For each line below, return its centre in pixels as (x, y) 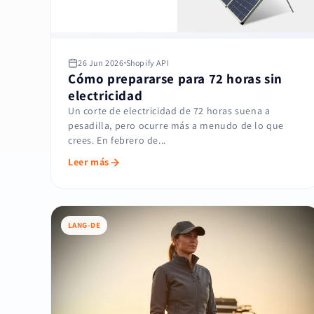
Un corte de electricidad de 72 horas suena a (169, 111)
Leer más (89, 162)
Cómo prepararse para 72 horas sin (175, 79)
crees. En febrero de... (117, 141)
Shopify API (148, 63)
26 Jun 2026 (101, 63)
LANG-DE (84, 225)
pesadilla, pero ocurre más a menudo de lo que (176, 126)
